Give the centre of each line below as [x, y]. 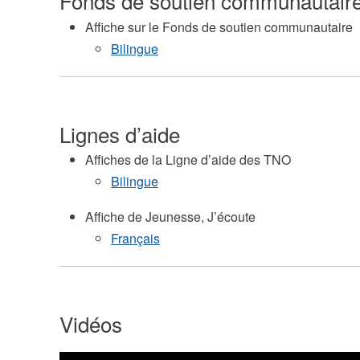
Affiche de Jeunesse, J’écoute [170, 217]
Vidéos [90, 324]
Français [135, 239]
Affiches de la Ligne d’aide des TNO [188, 159]
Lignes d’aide [119, 133]
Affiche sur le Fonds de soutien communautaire [219, 27]
